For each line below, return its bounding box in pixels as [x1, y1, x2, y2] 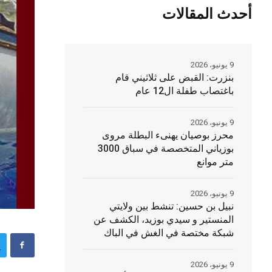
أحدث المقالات [161, 4, 252, 25]
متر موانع [196, 155, 234, 169]
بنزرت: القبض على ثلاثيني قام [115, 70, 234, 85]
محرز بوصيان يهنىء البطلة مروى [101, 128, 234, 143]
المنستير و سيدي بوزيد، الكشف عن [93, 212, 234, 227]
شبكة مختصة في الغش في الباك [103, 226, 234, 240]
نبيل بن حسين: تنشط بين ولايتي [109, 199, 234, 214]
